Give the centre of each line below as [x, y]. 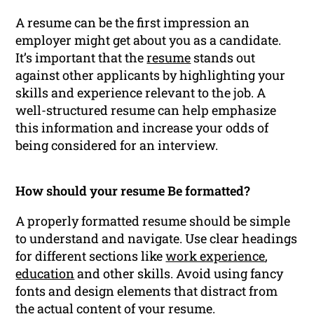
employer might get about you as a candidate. [149, 40]
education [45, 274]
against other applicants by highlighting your [151, 75]
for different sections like [91, 256]
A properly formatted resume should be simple [153, 221]
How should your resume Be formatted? [133, 191]
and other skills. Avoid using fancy [179, 274]
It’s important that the [81, 58]
